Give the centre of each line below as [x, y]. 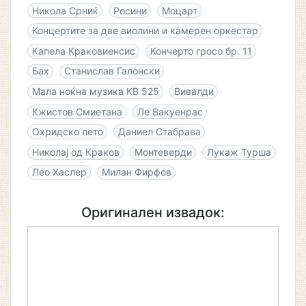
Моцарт [179, 10]
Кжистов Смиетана [77, 111]
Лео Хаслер [59, 172]
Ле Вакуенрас [170, 111]
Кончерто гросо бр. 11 [201, 51]
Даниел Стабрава [159, 132]
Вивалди [194, 91]
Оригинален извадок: [153, 213]
